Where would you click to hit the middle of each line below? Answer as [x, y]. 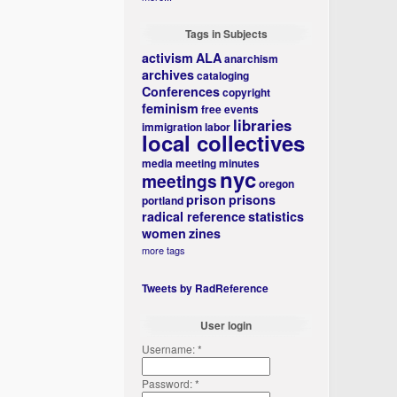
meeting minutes [218, 163]
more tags [164, 250]
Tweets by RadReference [206, 288]
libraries [263, 125]
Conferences [181, 91]
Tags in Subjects [226, 34]
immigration [172, 127]
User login [226, 325]
